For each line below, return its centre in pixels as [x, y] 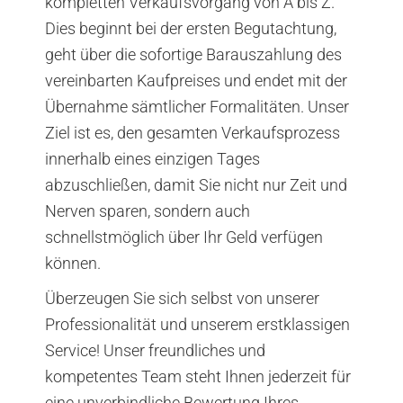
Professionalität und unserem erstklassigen [197, 324]
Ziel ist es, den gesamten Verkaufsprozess [193, 132]
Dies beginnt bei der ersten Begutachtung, [191, 28]
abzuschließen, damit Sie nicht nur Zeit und [196, 184]
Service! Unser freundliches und [155, 350]
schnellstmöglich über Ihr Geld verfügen [184, 237]
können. [73, 263]
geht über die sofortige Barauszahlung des [193, 54]
